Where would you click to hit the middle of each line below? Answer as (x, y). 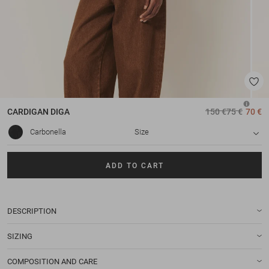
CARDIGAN (28, 112)
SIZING (20, 236)
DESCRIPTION (32, 211)
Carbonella (48, 132)
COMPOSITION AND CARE (52, 261)
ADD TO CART (134, 165)
